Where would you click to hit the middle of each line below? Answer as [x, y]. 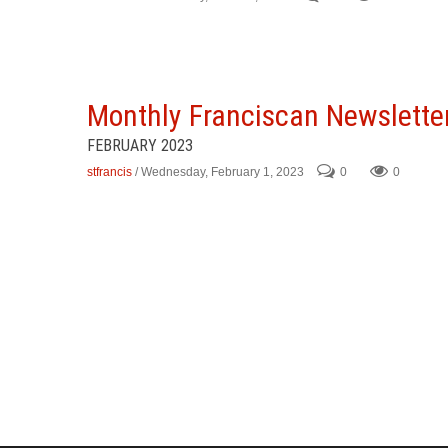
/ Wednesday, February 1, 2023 [219, 172]
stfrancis [109, 172]
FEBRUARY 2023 [140, 145]
